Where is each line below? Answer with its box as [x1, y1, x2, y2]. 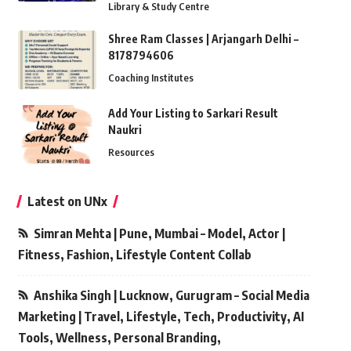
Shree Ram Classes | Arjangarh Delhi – [107, 32, 299, 46]
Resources [107, 146, 154, 159]
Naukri [107, 123, 142, 137]
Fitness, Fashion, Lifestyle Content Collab [17, 247, 251, 263]
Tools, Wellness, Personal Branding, [17, 330, 221, 346]
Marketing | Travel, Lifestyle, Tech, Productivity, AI [17, 309, 304, 325]
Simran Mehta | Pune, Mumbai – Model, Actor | [33, 226, 285, 242]
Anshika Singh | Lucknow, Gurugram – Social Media [33, 288, 309, 304]
